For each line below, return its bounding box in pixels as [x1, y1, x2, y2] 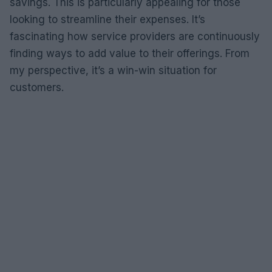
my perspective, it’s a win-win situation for [10, 64, 217, 76]
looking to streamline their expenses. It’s [10, 13, 205, 25]
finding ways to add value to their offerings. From [10, 47, 250, 59]
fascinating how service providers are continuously [10, 30, 260, 42]
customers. [10, 81, 64, 93]
